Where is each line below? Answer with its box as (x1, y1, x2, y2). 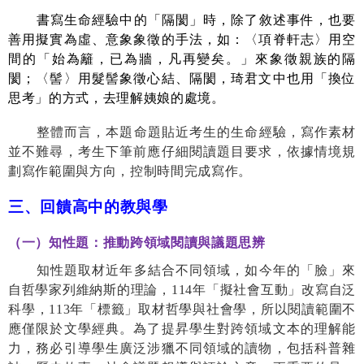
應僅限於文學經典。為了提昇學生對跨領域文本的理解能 (8, 321, 356, 336)
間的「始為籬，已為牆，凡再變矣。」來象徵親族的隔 (8, 51, 356, 66)
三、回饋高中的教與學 (8, 197, 168, 215)
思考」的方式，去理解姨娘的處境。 (8, 90, 225, 105)
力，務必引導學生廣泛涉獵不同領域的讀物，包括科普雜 (8, 340, 356, 355)
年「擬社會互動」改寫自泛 (193, 282, 356, 297)
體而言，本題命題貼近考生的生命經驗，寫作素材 (50, 124, 356, 139)
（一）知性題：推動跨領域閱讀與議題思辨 (8, 235, 266, 249)
